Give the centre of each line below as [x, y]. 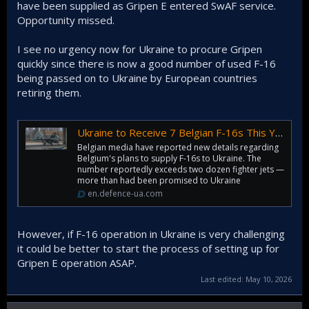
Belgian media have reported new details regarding [178, 148]
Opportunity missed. [66, 20]
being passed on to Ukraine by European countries [137, 78]
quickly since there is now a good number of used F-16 [147, 64]
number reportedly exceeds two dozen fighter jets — [181, 170]
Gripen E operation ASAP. [77, 262]
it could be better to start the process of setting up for [148, 248]
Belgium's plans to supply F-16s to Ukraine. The [169, 159]
